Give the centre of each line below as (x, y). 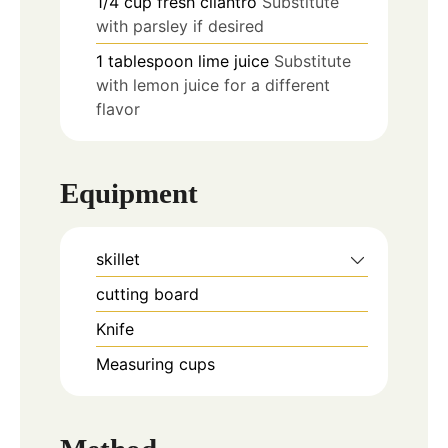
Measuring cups (155, 364)
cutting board (147, 294)
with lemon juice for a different (213, 84)
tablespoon (150, 60)
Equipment (129, 193)
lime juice (233, 60)
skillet (118, 259)
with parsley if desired (180, 25)
